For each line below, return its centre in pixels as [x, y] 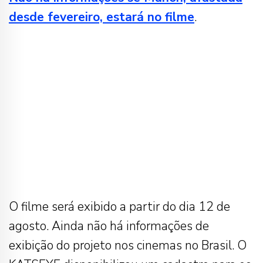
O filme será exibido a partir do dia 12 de [119, 207]
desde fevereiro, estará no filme [102, 17]
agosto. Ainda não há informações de [109, 226]
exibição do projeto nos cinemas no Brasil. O [128, 246]
